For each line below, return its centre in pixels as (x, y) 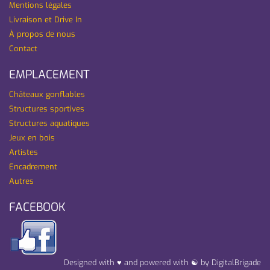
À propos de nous (42, 34)
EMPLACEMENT (49, 74)
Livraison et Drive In (46, 20)
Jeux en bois (32, 137)
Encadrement (33, 166)
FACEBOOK (37, 207)
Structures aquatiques (49, 123)
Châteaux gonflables (47, 94)
